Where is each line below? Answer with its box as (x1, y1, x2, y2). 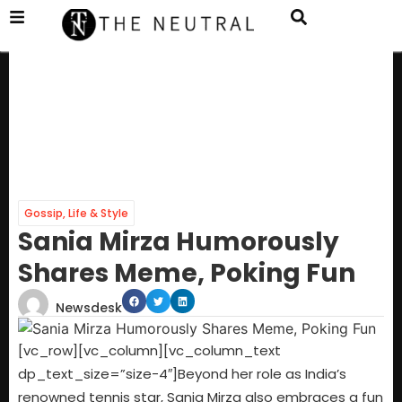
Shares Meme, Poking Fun (18, 256, 355, 292)
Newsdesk (56, 299, 122, 318)
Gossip (24, 205, 63, 222)
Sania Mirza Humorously (18, 224, 339, 260)
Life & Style (68, 205, 128, 222)
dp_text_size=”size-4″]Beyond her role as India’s (18, 364, 346, 384)
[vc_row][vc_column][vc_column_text (18, 341, 281, 361)
